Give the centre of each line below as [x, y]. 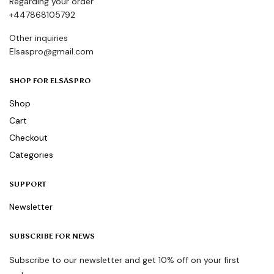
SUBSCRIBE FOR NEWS [52, 236]
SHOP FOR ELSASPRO [50, 81]
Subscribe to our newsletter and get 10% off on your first [124, 260]
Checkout [28, 138]
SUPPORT [28, 184]
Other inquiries [39, 38]
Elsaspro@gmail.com [51, 52]
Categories [31, 155]
